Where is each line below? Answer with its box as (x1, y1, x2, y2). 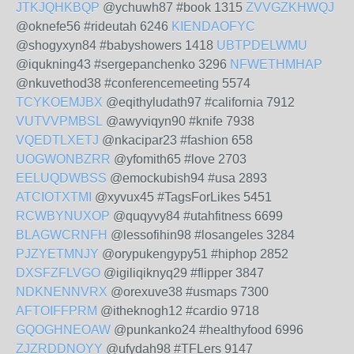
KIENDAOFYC (171, 20, 255, 33)
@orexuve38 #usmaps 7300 (107, 285, 269, 299)
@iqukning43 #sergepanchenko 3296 (16, 58, 230, 71)
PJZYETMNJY (16, 247, 99, 261)
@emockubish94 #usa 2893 (107, 171, 267, 185)
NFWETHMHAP (230, 58, 322, 71)
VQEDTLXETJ (16, 134, 99, 147)
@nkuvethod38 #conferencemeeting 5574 (16, 77, 250, 90)
